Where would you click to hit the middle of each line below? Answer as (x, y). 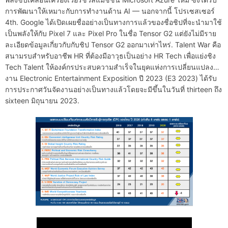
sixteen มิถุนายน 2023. (42, 101)
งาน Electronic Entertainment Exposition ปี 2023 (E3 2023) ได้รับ (111, 78)
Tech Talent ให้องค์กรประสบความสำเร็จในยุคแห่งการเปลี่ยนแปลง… (112, 67)
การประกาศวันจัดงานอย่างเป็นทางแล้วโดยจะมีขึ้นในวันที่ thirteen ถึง (113, 90)
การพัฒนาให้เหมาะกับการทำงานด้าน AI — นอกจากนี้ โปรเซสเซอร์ (110, 11)
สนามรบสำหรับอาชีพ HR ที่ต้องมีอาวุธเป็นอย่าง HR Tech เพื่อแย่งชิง (110, 56)
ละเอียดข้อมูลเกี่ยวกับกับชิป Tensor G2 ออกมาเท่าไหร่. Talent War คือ (113, 45)
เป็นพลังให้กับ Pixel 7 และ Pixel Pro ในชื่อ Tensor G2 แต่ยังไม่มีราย (111, 34)
